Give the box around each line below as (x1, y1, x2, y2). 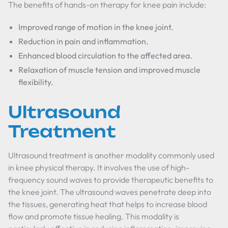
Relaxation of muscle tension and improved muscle (18, 65, 201, 75)
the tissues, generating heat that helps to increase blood (8, 199, 207, 209)
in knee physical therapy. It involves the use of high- (8, 162, 189, 173)
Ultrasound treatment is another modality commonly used (8, 150, 214, 160)
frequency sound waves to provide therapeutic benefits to (8, 175, 213, 185)
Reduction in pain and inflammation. (18, 36, 149, 46)
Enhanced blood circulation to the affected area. (18, 50, 192, 61)
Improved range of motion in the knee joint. (18, 22, 174, 32)
